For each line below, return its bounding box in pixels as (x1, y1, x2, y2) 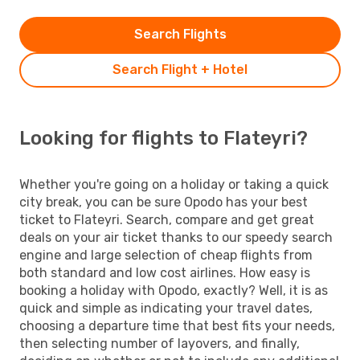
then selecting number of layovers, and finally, (19, 335, 300, 351)
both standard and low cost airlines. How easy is (19, 264, 310, 280)
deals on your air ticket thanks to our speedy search (19, 229, 333, 245)
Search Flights (133, 26, 227, 42)
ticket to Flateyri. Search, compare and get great (19, 211, 314, 227)
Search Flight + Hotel (112, 61, 247, 77)
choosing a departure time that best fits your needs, (19, 317, 335, 333)
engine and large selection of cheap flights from (19, 247, 313, 263)
